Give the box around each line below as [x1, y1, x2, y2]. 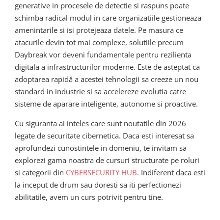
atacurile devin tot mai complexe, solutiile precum [15, 37, 184, 48]
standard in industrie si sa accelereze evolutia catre [15, 86, 186, 97]
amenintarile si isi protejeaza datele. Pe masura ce [15, 25, 183, 35]
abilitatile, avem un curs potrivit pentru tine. [15, 192, 163, 202]
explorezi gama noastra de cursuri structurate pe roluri [15, 155, 199, 165]
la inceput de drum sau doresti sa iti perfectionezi [15, 180, 181, 190]
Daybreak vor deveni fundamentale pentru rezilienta [15, 50, 192, 60]
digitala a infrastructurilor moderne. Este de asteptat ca [15, 62, 200, 72]
